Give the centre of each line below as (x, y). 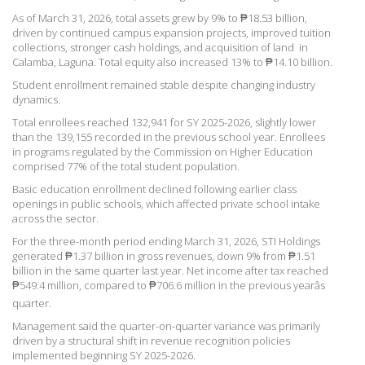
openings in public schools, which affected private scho (146, 203)
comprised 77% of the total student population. (126, 166)
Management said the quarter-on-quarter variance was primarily (166, 325)
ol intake (300, 203)
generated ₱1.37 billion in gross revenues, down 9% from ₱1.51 (164, 255)
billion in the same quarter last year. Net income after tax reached (170, 270)
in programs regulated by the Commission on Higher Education (163, 151)
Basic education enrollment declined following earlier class (154, 189)
